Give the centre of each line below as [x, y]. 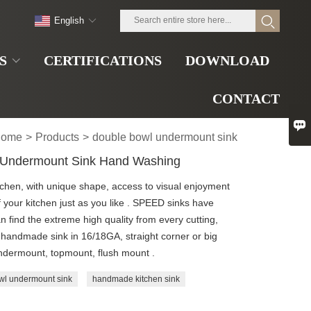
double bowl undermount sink [165, 137]
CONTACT [246, 99]
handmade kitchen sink [136, 279]
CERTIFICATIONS [103, 60]
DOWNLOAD [227, 60]
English [69, 20]
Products [58, 137]
